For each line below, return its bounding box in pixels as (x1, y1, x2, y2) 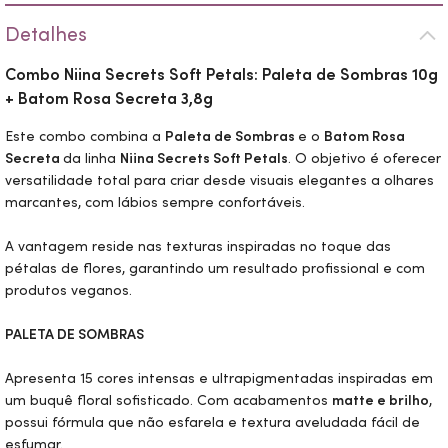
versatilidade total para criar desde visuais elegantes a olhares (5, 171, 434, 189)
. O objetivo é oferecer (288, 149, 441, 167)
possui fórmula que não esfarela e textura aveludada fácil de (5, 413, 420, 431)
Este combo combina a (5, 127, 165, 145)
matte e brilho (332, 391, 429, 409)
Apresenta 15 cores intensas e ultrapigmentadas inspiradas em (5, 369, 433, 387)
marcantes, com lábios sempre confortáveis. (5, 193, 309, 211)
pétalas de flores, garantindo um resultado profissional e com (5, 259, 425, 277)
